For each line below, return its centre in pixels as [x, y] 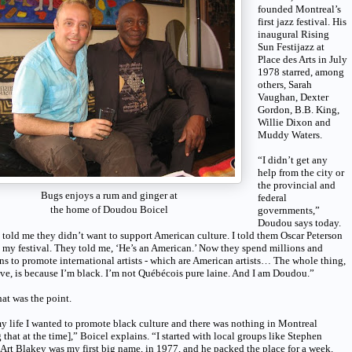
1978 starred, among [301, 71]
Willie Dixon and [294, 122]
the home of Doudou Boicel [109, 209]
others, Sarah [285, 84]
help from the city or [301, 172]
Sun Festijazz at [291, 46]
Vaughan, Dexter [293, 97]
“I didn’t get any [293, 159]
